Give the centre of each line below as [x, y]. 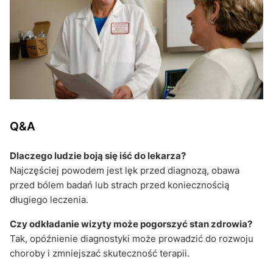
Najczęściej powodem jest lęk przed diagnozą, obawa [125, 170]
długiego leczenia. [49, 199]
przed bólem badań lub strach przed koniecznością [119, 185]
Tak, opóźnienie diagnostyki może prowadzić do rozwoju [132, 238]
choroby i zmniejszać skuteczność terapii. [100, 253]
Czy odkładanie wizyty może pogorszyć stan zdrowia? [131, 224]
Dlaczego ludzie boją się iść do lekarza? [98, 155]
